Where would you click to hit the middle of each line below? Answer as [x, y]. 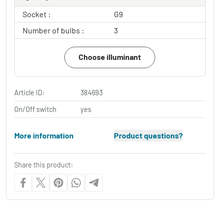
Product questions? [148, 135]
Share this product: [44, 165]
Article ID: [29, 93]
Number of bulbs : [53, 30]
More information [44, 135]
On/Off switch [35, 109]
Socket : [37, 14]
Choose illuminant [110, 57]
